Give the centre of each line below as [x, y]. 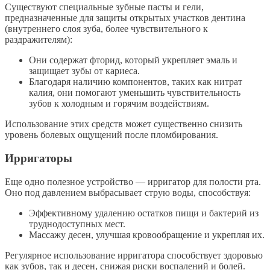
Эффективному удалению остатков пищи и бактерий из [144, 213]
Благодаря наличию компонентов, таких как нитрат [136, 82]
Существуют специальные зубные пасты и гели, [104, 7]
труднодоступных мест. [77, 224]
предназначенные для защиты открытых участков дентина [125, 18]
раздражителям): [39, 40]
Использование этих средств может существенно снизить [124, 124]
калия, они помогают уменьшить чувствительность [135, 93]
